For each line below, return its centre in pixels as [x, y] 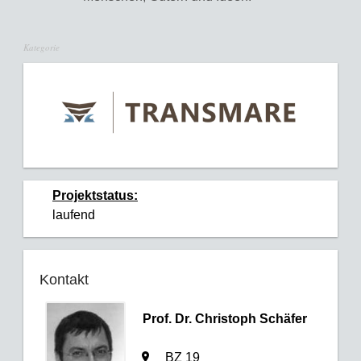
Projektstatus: [95, 196]
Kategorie [41, 48]
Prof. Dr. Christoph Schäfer [224, 319]
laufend [74, 215]
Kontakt [64, 280]
